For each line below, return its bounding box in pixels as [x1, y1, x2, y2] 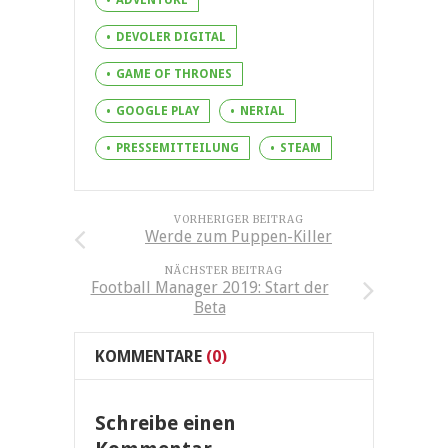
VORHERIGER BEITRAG [173, 212, 304, 226]
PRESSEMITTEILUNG [116, 140, 239, 155]
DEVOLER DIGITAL [116, 29, 226, 44]
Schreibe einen [95, 410, 236, 435]
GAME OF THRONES [116, 66, 232, 81]
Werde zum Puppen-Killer [145, 226, 332, 246]
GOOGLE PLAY [116, 103, 199, 118]
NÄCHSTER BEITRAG [165, 263, 283, 277]
